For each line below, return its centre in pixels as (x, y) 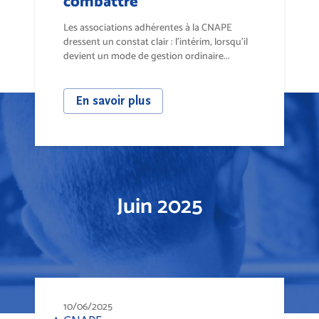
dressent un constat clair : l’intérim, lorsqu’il (156, 41)
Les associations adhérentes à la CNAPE (148, 27)
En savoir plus (113, 101)
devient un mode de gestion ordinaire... (147, 56)
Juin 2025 (159, 205)
